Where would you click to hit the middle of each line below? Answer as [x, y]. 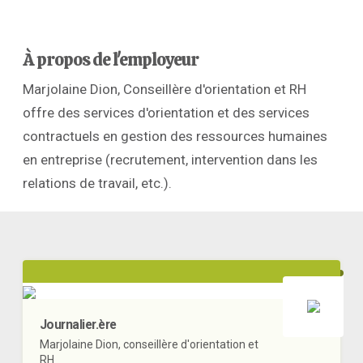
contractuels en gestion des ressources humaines [175, 136]
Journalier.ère [78, 324]
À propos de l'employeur [111, 60]
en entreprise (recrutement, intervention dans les [170, 159]
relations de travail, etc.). [97, 183]
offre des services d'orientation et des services [166, 112]
